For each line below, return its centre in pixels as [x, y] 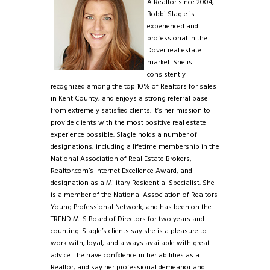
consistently [166, 75]
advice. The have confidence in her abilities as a [125, 256]
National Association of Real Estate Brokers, [121, 159]
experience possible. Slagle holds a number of [124, 135]
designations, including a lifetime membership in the [135, 147]
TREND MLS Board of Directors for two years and [127, 220]
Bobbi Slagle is [171, 15]
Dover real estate [174, 51]
